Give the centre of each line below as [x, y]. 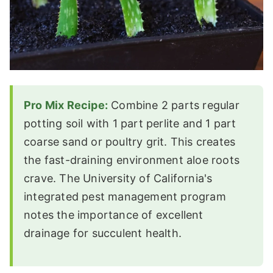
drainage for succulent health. [103, 233]
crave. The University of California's [118, 178]
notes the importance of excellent [114, 214]
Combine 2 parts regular [174, 105]
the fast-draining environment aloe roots [132, 160]
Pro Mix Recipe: [66, 105]
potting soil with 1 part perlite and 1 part [130, 123]
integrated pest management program [125, 196]
